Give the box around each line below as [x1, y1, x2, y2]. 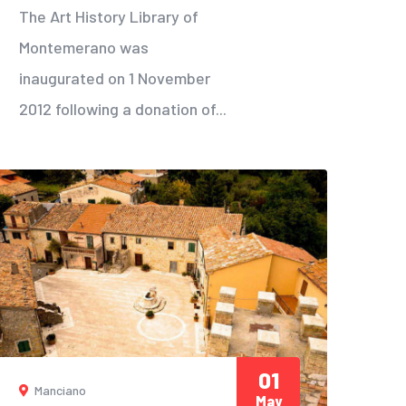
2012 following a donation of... [19, 98, 227, 119]
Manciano [32, 382, 86, 399]
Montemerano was [19, 36, 149, 57]
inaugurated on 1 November [19, 67, 210, 88]
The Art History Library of [19, 5, 198, 26]
